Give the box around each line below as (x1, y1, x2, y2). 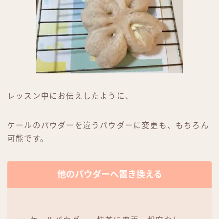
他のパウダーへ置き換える (57, 169, 162, 179)
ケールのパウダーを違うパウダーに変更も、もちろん (7, 121, 209, 130)
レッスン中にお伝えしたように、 (7, 91, 133, 100)
